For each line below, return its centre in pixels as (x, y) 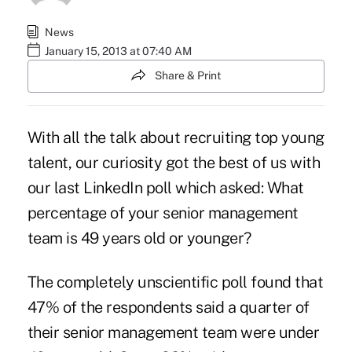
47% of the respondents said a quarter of (168, 307)
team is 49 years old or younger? (139, 238)
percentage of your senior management (163, 213)
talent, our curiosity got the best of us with (174, 162)
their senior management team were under (173, 332)
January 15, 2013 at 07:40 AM (118, 51)
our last (55, 187)
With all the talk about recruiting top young (176, 137)
